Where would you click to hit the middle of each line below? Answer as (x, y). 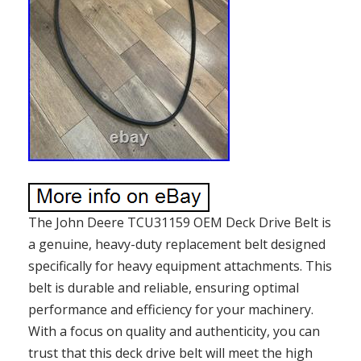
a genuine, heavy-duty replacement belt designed (177, 245)
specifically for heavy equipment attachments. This (180, 266)
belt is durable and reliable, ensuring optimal (164, 288)
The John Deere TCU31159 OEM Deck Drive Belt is (180, 223)
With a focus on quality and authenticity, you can (174, 332)
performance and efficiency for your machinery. (171, 310)
